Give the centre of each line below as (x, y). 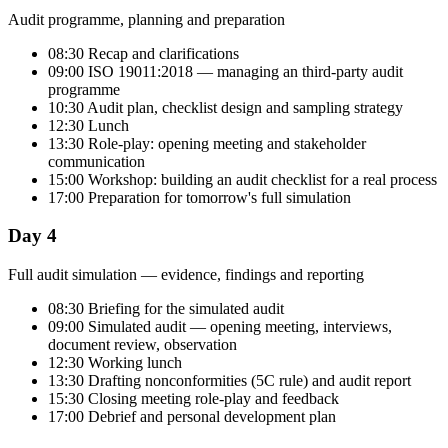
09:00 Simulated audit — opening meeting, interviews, (220, 327)
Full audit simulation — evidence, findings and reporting (186, 275)
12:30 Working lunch (115, 363)
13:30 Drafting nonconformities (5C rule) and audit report (229, 381)
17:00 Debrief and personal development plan (192, 417)
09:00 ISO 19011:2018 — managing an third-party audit (225, 71)
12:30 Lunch (88, 125)
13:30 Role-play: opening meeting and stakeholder (207, 143)
